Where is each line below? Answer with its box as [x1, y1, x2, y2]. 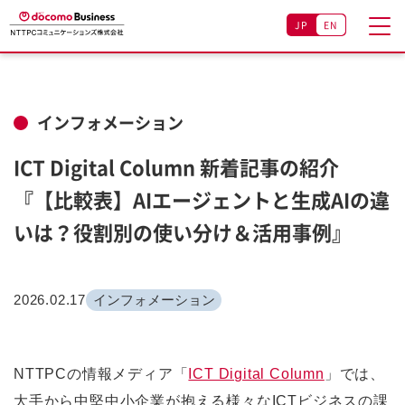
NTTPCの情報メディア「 [14, 366, 189, 381]
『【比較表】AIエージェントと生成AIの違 [14, 184, 390, 214]
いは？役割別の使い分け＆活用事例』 [14, 217, 352, 247]
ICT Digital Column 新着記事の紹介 [14, 152, 339, 182]
